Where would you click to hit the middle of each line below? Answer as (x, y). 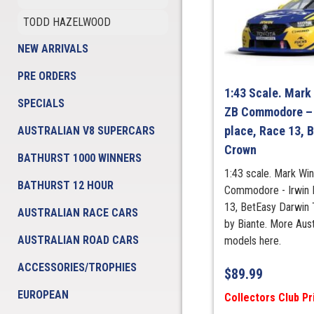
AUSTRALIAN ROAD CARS (78, 240)
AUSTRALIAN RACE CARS (78, 213)
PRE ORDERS (47, 76)
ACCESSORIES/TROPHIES (77, 267)
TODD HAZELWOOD (67, 22)
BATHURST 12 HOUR (66, 185)
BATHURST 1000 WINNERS (80, 158)
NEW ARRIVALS (53, 49)
